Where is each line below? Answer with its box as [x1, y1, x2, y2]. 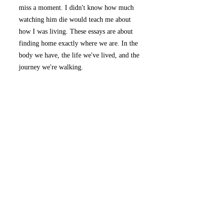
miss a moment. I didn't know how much [19, 4, 134, 11]
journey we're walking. [19, 63, 85, 71]
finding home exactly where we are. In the [19, 40, 138, 47]
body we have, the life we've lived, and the [19, 52, 139, 59]
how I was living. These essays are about [19, 28, 133, 35]
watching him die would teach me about [19, 16, 131, 23]
